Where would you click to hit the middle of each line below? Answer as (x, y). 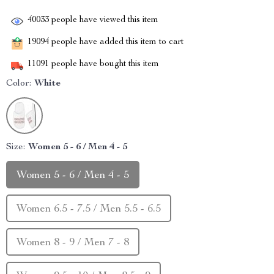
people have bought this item (104, 65)
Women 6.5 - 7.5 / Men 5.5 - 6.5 (89, 209)
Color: (19, 84)
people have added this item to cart (116, 43)
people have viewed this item (104, 20)
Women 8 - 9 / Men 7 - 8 (73, 243)
